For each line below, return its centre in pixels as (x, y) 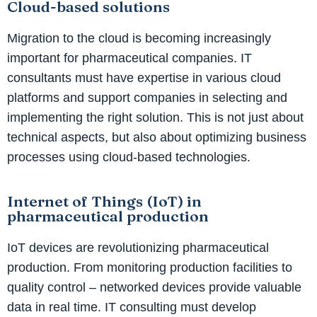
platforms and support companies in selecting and (147, 97)
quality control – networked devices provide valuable (154, 287)
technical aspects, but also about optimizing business (157, 137)
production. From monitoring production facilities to (150, 267)
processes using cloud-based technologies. (129, 157)
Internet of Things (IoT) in (104, 201)
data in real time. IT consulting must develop (132, 307)
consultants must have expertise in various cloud (144, 77)
